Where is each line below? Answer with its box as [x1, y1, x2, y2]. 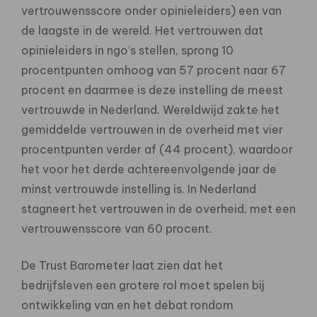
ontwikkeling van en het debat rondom [21, 297, 234, 312]
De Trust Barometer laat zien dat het [21, 258, 223, 272]
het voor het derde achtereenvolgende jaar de [21, 161, 277, 176]
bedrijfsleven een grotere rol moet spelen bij [21, 277, 265, 292]
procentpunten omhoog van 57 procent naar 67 [21, 62, 286, 77]
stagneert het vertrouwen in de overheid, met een [21, 201, 296, 216]
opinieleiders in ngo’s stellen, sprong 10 [21, 42, 234, 57]
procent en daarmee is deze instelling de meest [21, 82, 283, 97]
